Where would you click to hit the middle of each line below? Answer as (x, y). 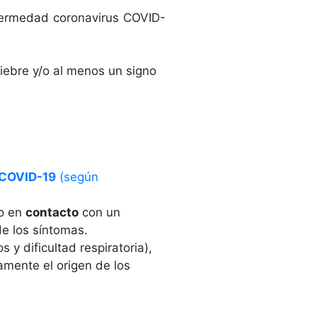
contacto (52, 212)
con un (99, 212)
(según (77, 177)
